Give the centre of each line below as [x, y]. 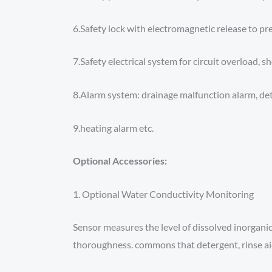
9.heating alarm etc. [113, 127]
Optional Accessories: [120, 161]
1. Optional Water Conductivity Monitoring [163, 194]
